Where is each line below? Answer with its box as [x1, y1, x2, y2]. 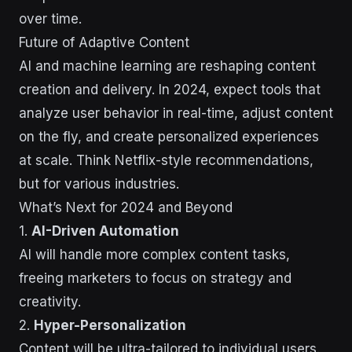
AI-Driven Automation [31, 222, 179, 239]
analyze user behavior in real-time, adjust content [19, 104, 333, 121]
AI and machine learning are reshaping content [19, 57, 316, 74]
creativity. [19, 293, 81, 310]
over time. [19, 10, 82, 27]
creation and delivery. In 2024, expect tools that [19, 81, 321, 97]
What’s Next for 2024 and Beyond [19, 199, 233, 215]
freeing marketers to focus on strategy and [19, 269, 291, 286]
